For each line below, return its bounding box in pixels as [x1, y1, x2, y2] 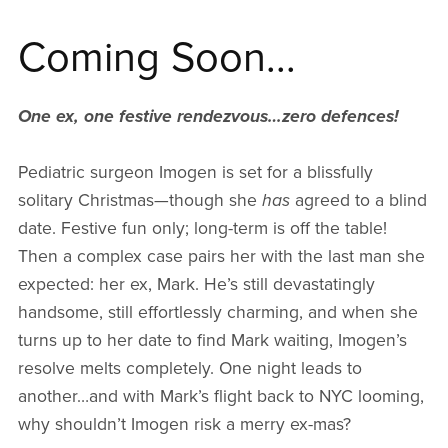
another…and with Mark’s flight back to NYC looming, [17, 385, 424, 407]
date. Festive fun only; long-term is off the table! [17, 217, 387, 239]
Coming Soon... [17, 32, 296, 83]
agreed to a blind [294, 189, 427, 211]
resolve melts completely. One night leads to [17, 357, 362, 379]
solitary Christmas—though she [17, 189, 262, 211]
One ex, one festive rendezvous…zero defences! [17, 105, 399, 127]
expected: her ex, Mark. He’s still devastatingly [17, 273, 375, 295]
